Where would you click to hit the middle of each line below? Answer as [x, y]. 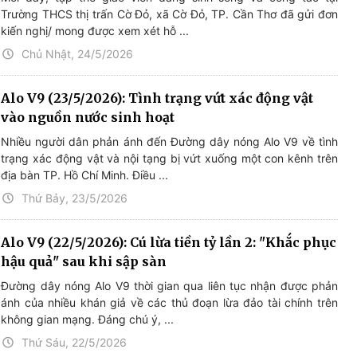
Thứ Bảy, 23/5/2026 [75, 198]
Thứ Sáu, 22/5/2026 [75, 342]
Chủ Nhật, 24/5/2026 [78, 53]
